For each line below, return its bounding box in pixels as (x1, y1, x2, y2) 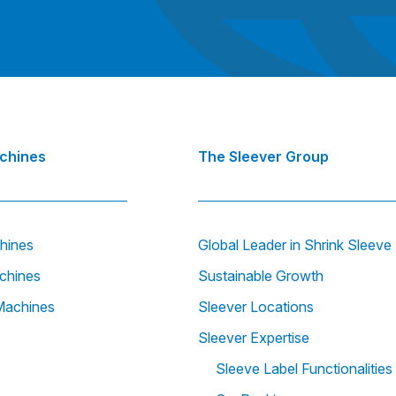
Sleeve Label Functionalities (216, 360, 392, 378)
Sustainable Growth (198, 267, 324, 286)
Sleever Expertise (198, 329, 309, 347)
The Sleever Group (198, 148, 329, 166)
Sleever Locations (198, 298, 314, 316)
